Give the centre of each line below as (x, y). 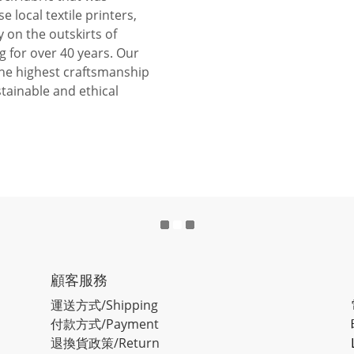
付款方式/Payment (105, 324)
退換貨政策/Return (105, 343)
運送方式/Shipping (104, 305)
